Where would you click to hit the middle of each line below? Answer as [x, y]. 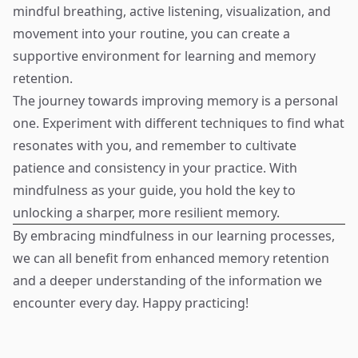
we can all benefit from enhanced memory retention [171, 258]
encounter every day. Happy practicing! [131, 303]
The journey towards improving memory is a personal [175, 101]
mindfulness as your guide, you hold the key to [154, 190]
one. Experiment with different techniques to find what [179, 123]
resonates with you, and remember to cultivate [155, 145]
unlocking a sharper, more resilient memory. [146, 213]
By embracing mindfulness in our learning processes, [174, 236]
